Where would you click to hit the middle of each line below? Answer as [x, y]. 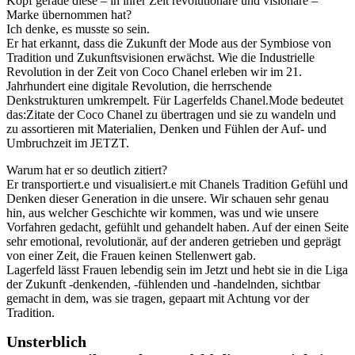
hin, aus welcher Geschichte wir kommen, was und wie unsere [162, 212]
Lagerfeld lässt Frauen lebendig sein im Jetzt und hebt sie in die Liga [177, 269]
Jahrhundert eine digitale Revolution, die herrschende [139, 86]
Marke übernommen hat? [69, 14]
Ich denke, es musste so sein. [78, 29]
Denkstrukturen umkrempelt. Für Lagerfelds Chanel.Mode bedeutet [175, 100]
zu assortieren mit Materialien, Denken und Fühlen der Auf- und [166, 128]
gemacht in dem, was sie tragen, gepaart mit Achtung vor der [158, 298]
